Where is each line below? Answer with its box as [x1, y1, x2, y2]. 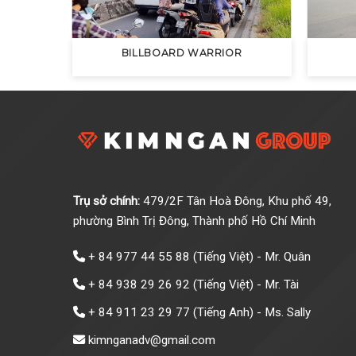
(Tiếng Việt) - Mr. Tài [190, 277, 299, 292]
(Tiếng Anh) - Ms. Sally [190, 305, 311, 320]
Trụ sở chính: [73, 193, 143, 208]
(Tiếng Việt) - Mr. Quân [190, 250, 311, 265]
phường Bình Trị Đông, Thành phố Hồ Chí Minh [73, 213, 315, 228]
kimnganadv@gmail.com [85, 333, 215, 348]
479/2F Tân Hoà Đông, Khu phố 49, [143, 193, 331, 208]
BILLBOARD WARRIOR [121, 47, 242, 60]
